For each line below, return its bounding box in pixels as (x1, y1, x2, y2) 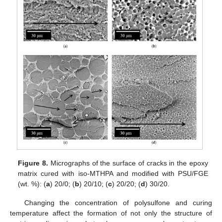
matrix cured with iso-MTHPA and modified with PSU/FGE (18, 169, 208, 178)
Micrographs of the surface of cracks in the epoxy (48, 159, 208, 167)
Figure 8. (18, 159, 49, 167)
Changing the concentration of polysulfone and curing (24, 199, 212, 207)
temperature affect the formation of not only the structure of (10, 209, 212, 218)
